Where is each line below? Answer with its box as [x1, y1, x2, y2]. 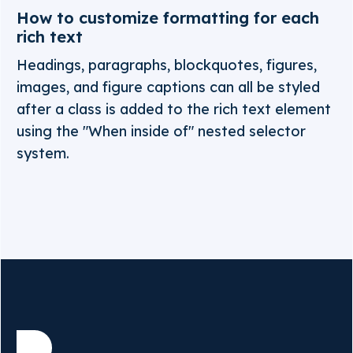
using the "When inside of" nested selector [17, 122, 306, 140]
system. [17, 144, 69, 162]
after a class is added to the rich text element [17, 100, 331, 118]
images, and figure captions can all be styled [17, 78, 320, 96]
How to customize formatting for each [17, 8, 319, 28]
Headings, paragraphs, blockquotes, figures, [17, 56, 317, 74]
